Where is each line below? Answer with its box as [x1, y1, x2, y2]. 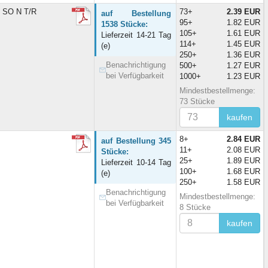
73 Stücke [179, 96, 215, 106]
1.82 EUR [227, 17, 260, 27]
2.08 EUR [227, 145, 260, 154]
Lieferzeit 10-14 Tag [101, 157, 171, 167]
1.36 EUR [227, 50, 260, 59]
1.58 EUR [227, 177, 260, 187]
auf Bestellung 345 [101, 136, 171, 145]
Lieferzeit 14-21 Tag [101, 30, 171, 39]
